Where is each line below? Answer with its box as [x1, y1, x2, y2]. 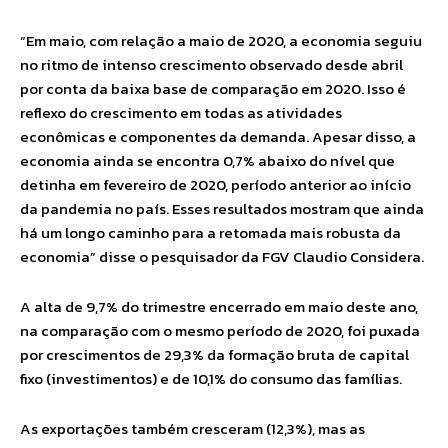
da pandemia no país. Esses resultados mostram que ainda [20, 197, 424, 220]
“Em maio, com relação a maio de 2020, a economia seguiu [20, 29, 422, 52]
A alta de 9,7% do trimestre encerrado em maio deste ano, [20, 295, 418, 318]
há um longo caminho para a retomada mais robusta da [20, 221, 401, 244]
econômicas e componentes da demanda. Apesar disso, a [20, 125, 416, 148]
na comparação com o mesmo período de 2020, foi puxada [20, 319, 420, 342]
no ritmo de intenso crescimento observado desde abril [20, 53, 403, 76]
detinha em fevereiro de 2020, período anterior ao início [20, 173, 411, 196]
